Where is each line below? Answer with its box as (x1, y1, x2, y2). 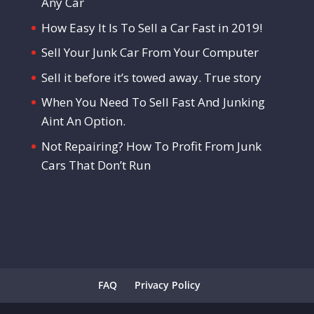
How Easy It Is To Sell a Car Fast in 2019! (41, 19, 262, 36)
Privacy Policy (134, 278, 200, 292)
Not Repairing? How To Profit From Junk (41, 137, 261, 154)
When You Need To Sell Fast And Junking (41, 94, 265, 111)
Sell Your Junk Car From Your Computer (41, 44, 259, 61)
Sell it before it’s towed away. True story (41, 69, 261, 86)
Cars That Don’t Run (41, 156, 151, 173)
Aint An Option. (41, 113, 125, 130)
